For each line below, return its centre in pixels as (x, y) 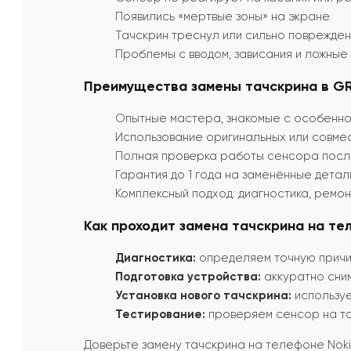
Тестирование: (160, 315)
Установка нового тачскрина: (203, 296)
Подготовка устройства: (188, 277)
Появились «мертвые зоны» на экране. (223, 17)
